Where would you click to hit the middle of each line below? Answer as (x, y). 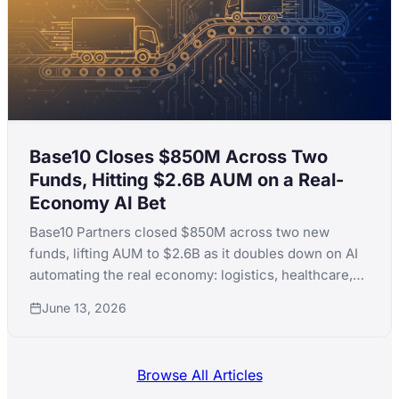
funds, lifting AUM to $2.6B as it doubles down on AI (194, 254)
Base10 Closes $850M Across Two (179, 157)
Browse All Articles (199, 375)
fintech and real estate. (102, 297)
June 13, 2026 (84, 308)
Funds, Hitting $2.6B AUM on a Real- (187, 180)
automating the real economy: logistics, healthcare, (191, 275)
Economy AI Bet (98, 204)
